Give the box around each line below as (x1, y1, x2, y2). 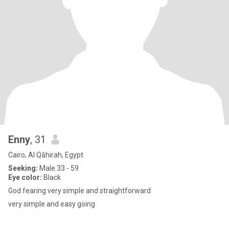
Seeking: (8, 164, 38, 172)
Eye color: (8, 173, 42, 181)
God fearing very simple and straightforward (8, 187, 151, 195)
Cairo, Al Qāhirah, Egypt (8, 151, 83, 159)
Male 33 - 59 (38, 164, 79, 172)
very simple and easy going (8, 200, 95, 208)
